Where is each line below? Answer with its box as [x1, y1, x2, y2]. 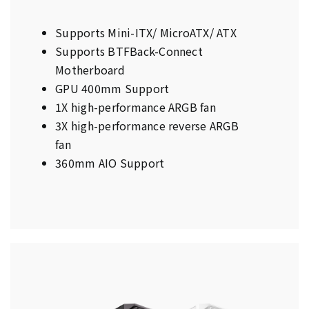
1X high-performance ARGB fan [55, 99, 216, 116]
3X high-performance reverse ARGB [55, 117, 239, 134]
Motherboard [55, 61, 125, 79]
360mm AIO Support [55, 154, 165, 172]
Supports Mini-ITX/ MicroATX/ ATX [55, 24, 237, 41]
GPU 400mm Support [55, 80, 170, 97]
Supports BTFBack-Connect [55, 43, 203, 60]
